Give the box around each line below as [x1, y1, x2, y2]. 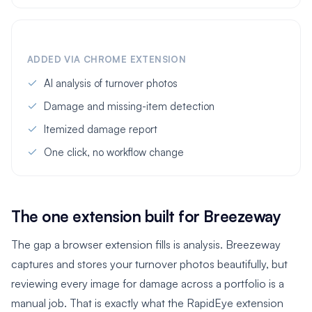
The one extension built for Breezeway [11, 206, 281, 226]
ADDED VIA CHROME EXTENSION [27, 54, 187, 65]
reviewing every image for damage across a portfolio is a [11, 276, 284, 290]
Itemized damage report [44, 123, 157, 136]
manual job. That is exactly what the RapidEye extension [11, 295, 283, 310]
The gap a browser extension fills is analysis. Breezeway [11, 237, 281, 251]
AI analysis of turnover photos [44, 77, 178, 91]
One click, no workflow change [44, 146, 184, 159]
